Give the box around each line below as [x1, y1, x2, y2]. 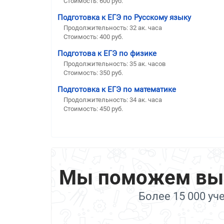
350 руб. [99, 68, 123, 76]
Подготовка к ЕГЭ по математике [57, 84, 176, 94]
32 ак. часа [129, 23, 162, 31]
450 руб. [99, 104, 123, 112]
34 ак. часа [129, 95, 162, 103]
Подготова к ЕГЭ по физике [57, 48, 156, 58]
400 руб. [99, 32, 123, 40]
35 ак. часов [129, 59, 165, 67]
